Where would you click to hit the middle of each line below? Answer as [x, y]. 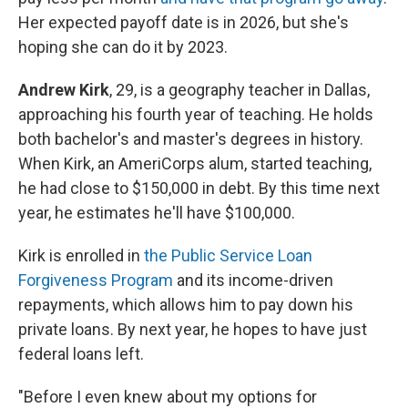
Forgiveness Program [96, 280]
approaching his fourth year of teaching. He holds [196, 114]
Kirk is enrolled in [81, 255]
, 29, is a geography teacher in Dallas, [240, 90]
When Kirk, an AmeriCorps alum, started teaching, [195, 163]
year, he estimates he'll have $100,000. [157, 213]
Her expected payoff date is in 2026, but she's [184, 22]
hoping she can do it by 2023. [123, 47]
